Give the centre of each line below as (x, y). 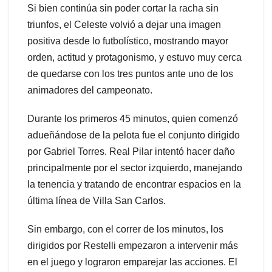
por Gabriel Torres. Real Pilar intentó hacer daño (131, 152)
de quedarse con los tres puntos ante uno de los (130, 74)
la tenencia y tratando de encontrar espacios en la (134, 185)
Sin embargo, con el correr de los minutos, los (125, 229)
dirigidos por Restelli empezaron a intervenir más (133, 246)
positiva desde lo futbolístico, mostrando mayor (128, 41)
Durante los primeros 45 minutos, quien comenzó (133, 119)
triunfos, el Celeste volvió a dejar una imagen (124, 25)
